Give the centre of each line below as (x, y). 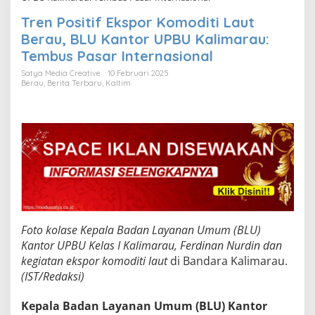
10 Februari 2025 (138, 73)
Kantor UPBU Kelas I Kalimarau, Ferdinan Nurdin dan (152, 245)
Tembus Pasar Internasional (117, 56)
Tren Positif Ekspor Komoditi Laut (138, 22)
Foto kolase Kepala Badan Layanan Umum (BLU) (141, 230)
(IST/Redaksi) (53, 276)
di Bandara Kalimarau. (229, 261)
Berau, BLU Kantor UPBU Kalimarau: (145, 39)
